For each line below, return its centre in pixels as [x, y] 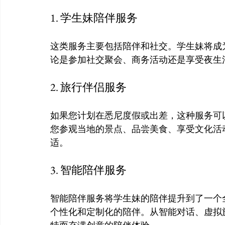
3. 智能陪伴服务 [88, 170]
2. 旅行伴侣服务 [88, 87]
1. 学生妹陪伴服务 [94, 18]
